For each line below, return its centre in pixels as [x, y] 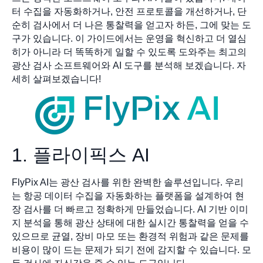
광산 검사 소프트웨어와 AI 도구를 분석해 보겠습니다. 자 [129, 66]
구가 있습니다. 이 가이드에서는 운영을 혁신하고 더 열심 [129, 39]
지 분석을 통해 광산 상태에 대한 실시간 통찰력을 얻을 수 [130, 223]
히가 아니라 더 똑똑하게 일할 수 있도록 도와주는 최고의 [129, 52]
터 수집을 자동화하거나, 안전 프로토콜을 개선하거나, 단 [129, 12]
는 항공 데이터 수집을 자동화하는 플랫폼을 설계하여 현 [128, 196]
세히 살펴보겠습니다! [56, 79]
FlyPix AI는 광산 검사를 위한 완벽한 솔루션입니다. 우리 [128, 183]
